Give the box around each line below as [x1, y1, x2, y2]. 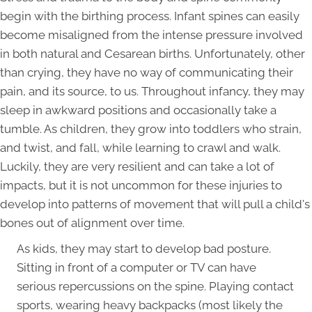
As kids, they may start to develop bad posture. [17, 242, 271, 256]
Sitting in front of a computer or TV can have [17, 260, 256, 275]
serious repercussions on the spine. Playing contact [17, 279, 294, 294]
